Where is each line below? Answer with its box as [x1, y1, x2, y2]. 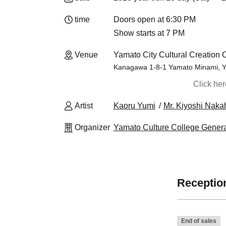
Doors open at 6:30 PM [113, 15, 196, 24]
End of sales [181, 217, 216, 224]
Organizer [75, 123, 110, 132]
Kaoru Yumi [113, 101, 155, 110]
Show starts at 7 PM [113, 29, 185, 37]
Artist [75, 101, 93, 110]
